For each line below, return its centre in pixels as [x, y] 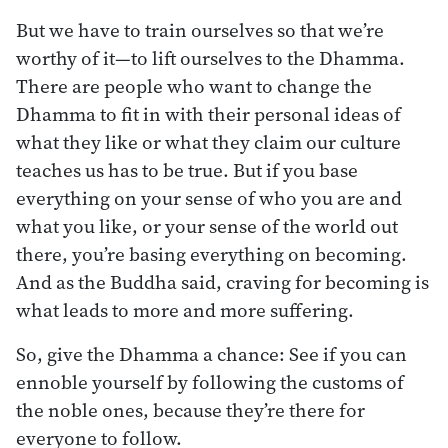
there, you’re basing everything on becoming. [211, 253]
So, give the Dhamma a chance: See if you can [211, 353]
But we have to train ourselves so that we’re [200, 29]
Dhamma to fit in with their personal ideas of [208, 113]
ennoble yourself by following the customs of [210, 381]
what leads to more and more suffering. [185, 309]
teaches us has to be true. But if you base [187, 169]
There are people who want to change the [194, 85]
